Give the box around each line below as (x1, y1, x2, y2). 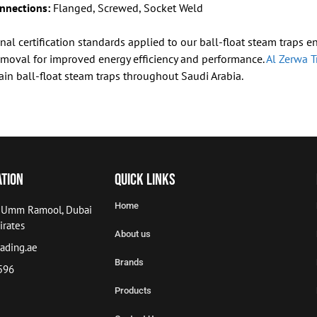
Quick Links (115, 169, 175, 190)
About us (115, 228, 151, 239)
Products (115, 284, 151, 296)
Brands (115, 256, 144, 267)
